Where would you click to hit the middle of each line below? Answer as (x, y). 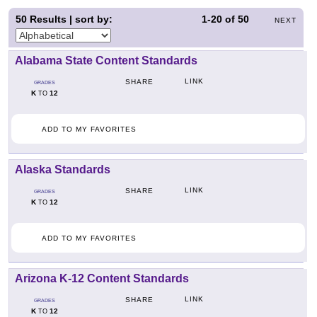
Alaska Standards (63, 170)
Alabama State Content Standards (106, 61)
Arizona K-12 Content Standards (102, 279)
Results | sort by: (70, 19)
